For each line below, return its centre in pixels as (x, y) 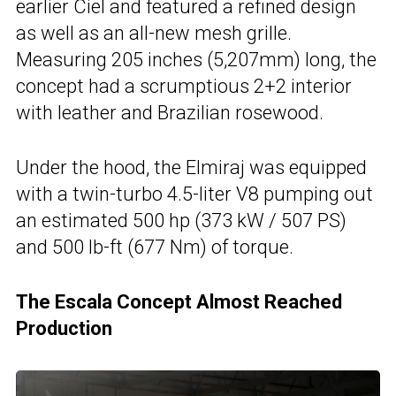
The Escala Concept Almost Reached (179, 301)
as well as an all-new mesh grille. (154, 33)
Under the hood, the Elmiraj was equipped (191, 167)
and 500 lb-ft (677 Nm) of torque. (155, 247)
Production (64, 328)
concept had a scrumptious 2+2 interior (184, 86)
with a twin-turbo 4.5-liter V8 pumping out (194, 194)
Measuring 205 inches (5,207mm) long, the (196, 59)
